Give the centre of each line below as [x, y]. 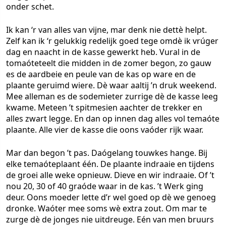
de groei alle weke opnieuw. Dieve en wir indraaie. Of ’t [110, 175]
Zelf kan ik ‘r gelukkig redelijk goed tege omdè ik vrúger [112, 41]
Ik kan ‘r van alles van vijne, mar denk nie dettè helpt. [106, 30]
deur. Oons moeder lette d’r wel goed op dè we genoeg [111, 197]
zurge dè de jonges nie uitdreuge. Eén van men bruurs [110, 219]
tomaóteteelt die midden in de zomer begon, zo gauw [109, 63]
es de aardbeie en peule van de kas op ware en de [101, 74]
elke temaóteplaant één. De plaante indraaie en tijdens [110, 164]
